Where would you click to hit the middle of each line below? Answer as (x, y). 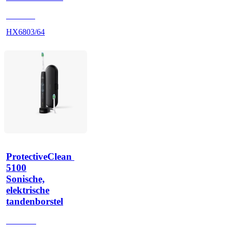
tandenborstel (35, 201)
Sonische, (25, 179)
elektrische (28, 190)
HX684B (21, 220)
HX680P (21, 16)
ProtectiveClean (39, 156)
